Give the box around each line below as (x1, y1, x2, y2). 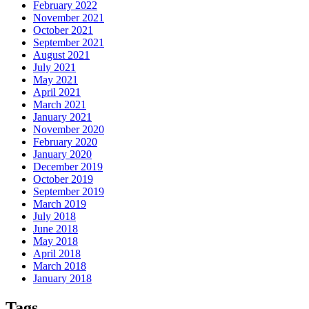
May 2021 (33, 74, 78, 86)
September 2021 (33, 37, 104, 49)
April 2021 (33, 86, 81, 99)
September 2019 (33, 186, 104, 198)
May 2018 (33, 235, 78, 248)
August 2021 (33, 49, 90, 61)
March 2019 (33, 198, 86, 210)
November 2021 (33, 12, 104, 24)
